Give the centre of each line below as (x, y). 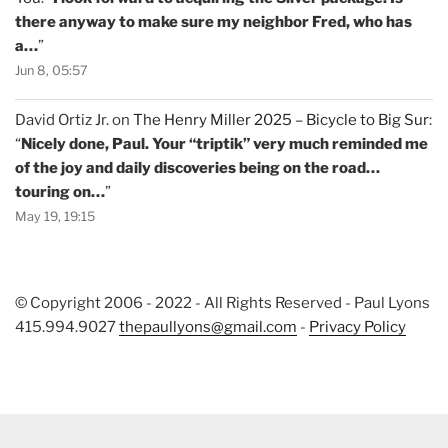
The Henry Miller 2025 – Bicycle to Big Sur (281, 119)
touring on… (60, 191)
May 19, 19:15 (55, 216)
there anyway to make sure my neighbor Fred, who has (213, 22)
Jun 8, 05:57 (51, 71)
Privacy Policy (357, 326)
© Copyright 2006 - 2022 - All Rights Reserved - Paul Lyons (222, 302)
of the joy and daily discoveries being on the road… (197, 167)
